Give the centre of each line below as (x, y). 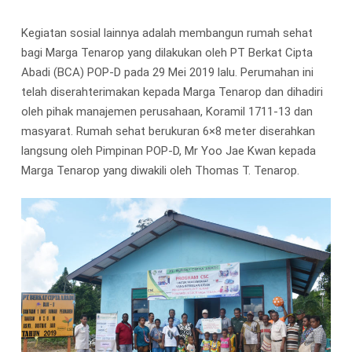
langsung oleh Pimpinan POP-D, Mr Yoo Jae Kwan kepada (168, 150)
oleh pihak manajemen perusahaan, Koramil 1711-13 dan (167, 111)
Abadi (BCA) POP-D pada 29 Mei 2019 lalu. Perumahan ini (167, 72)
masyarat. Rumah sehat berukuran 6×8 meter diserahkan (168, 131)
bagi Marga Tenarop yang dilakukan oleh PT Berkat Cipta (167, 52)
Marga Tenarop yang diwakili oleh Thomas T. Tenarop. (160, 170)
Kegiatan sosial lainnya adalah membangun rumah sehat (167, 33)
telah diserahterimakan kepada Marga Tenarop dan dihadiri (172, 92)
